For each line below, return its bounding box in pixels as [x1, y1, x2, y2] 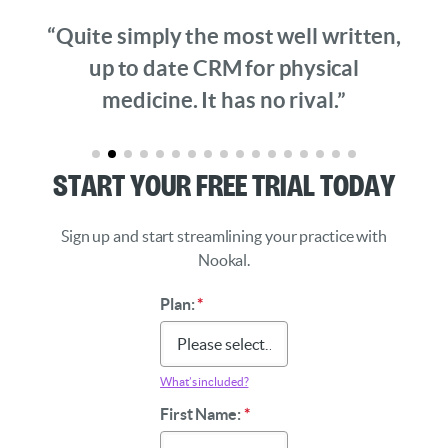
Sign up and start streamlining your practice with [60, 227, 388, 246]
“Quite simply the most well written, [46, 24, 402, 49]
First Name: [160, 405, 244, 424]
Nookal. [197, 251, 251, 270]
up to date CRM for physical [88, 56, 360, 81]
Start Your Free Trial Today [53, 163, 395, 203]
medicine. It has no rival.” [102, 88, 346, 113]
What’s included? [160, 375, 249, 389]
